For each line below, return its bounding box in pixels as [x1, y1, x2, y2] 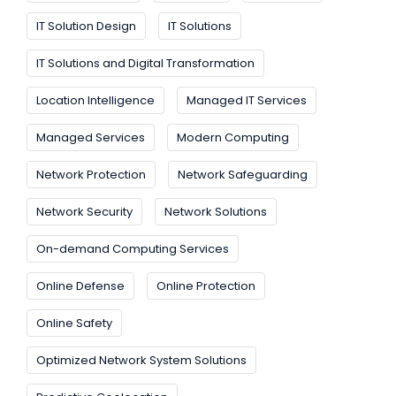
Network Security [36, 203, 133, 221]
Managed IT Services [187, 92, 307, 110]
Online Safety [36, 315, 112, 332]
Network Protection [36, 166, 146, 184]
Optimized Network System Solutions [36, 352, 247, 369]
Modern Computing [177, 129, 289, 147]
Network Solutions [164, 203, 267, 221]
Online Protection [156, 278, 255, 295]
